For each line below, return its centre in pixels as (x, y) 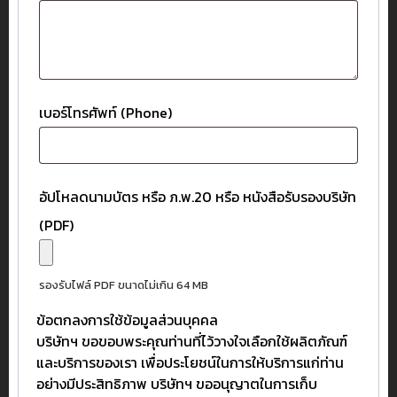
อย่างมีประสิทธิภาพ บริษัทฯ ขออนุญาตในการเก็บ (177, 384)
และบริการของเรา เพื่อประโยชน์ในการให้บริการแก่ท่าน (190, 363)
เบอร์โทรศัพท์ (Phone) (105, 113)
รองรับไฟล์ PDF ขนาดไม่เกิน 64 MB (124, 285)
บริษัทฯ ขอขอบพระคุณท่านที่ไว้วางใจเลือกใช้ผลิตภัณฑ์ (192, 342)
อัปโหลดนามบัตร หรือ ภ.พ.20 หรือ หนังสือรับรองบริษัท (198, 197)
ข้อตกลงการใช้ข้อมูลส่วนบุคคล (127, 320)
